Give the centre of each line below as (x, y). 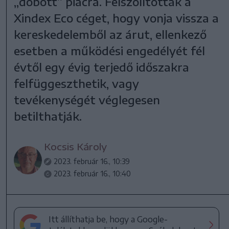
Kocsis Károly (76, 146)
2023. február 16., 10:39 (92, 161)
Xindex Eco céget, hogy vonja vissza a (117, 18)
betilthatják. (48, 116)
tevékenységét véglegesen (87, 99)
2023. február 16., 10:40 (93, 173)
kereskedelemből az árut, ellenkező (110, 34)
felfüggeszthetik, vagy (77, 83)
